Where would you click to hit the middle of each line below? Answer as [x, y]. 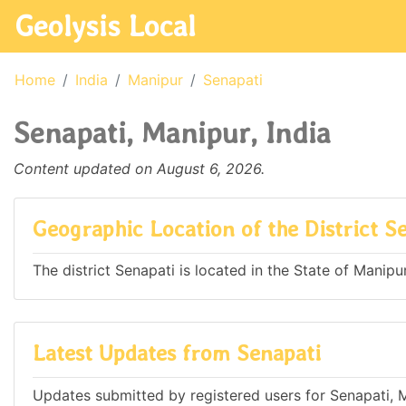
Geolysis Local [105, 26]
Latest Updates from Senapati [177, 353]
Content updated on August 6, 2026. [139, 169]
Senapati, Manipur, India [172, 133]
